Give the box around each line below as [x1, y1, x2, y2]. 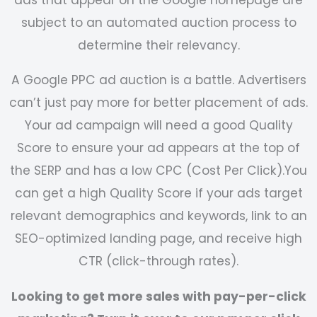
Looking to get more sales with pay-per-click [11, 287, 306, 305]
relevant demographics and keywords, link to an [10, 207, 307, 225]
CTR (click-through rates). [79, 253, 238, 270]
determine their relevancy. [77, 36, 240, 54]
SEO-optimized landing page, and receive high [15, 230, 302, 248]
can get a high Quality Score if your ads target [14, 185, 303, 202]
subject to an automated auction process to [21, 13, 296, 31]
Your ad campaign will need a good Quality [24, 117, 293, 134]
